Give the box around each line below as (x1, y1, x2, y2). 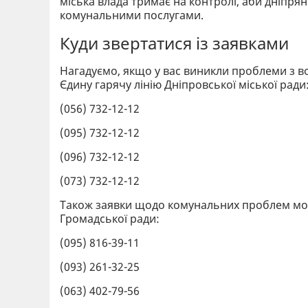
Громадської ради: (60, 210, 165, 226)
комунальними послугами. (60, 7, 203, 23)
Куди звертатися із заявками (60, 31, 289, 54)
